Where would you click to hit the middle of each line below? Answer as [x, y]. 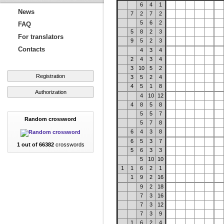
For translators [41, 37]
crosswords [69, 144]
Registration [50, 76]
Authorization [50, 92]
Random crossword [50, 119]
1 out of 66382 [35, 144]
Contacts [31, 49]
